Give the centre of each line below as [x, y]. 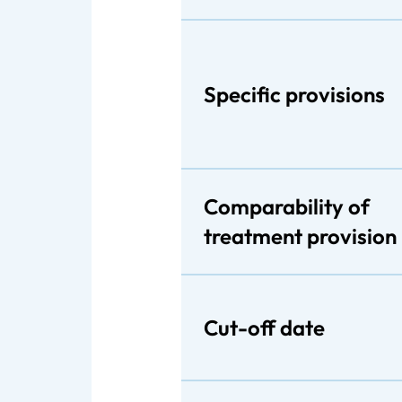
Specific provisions [294, 94]
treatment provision [300, 236]
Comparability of [287, 206]
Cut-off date [264, 327]
